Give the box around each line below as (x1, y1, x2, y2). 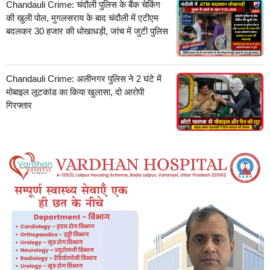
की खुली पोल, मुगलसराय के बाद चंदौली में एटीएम (6, 12, 159, 23)
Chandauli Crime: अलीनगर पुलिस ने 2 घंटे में (6, 73, 162, 84)
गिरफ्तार (6, 99, 32, 110)
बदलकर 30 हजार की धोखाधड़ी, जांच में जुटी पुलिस (6, 25, 168, 36)
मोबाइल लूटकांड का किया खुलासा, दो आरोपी (6, 86, 144, 97)
